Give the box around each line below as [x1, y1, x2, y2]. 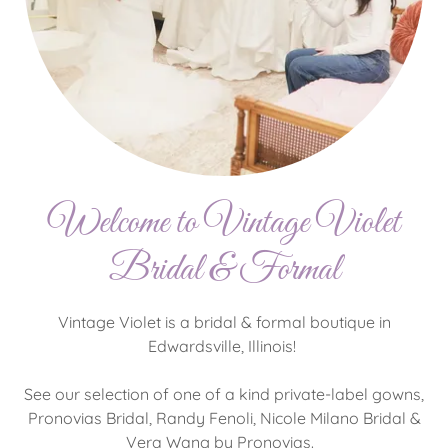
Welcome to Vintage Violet [48, 200, 400, 247]
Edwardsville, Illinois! [148, 336, 300, 356]
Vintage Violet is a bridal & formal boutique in [57, 312, 391, 332]
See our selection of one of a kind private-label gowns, [24, 384, 424, 404]
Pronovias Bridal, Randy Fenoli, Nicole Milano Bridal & [27, 408, 421, 428]
